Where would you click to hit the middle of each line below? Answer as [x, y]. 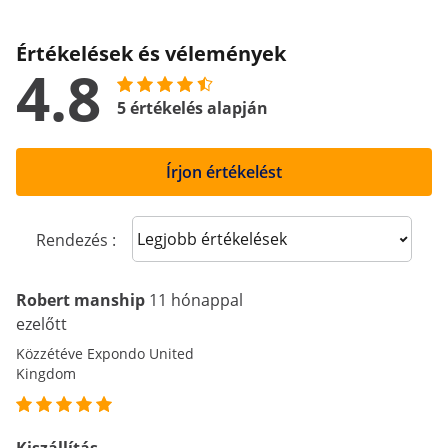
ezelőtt [41, 324]
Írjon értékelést [224, 172]
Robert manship [80, 300]
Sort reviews [193, 237]
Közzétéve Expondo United [105, 353]
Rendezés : [76, 240]
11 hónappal [196, 300]
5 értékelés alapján [192, 108]
